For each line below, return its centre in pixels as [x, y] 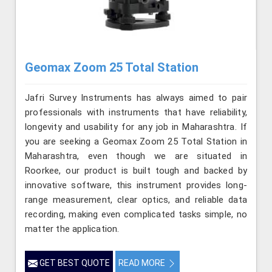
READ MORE [143, 263]
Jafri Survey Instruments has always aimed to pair [136, 97]
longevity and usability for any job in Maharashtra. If [136, 127]
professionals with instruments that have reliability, [136, 112]
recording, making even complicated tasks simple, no [136, 214]
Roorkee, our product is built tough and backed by [136, 170]
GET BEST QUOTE [74, 263]
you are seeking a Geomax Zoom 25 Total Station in [136, 141]
